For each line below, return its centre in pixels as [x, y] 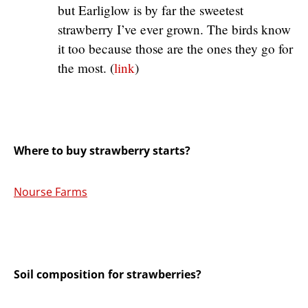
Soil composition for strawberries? [108, 275]
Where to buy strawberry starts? [102, 151]
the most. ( [86, 68]
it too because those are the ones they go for [175, 49]
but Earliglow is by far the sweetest [151, 10]
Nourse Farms [51, 192]
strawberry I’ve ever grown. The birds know [174, 30]
